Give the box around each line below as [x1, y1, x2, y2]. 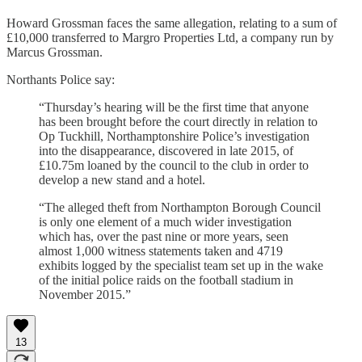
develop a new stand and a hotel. [39, 173, 205, 187]
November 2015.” [39, 288, 131, 302]
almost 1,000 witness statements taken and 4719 [39, 244, 283, 259]
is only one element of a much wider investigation [39, 215, 292, 229]
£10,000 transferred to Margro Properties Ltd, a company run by [6, 31, 334, 45]
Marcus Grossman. [6, 45, 103, 60]
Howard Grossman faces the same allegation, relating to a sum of [6, 16, 337, 31]
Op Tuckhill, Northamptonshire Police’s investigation [39, 129, 309, 144]
